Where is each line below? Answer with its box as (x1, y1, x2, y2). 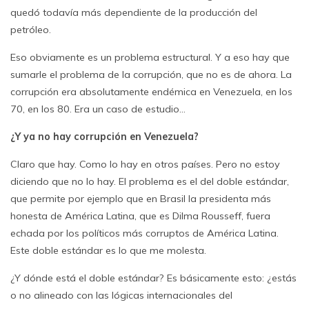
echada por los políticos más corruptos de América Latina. (10, 227, 279, 239)
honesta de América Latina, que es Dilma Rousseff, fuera (10, 210, 270, 222)
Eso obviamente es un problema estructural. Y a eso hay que (10, 51, 290, 63)
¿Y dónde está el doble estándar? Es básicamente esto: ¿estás (10, 272, 297, 284)
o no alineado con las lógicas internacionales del (10, 289, 232, 301)
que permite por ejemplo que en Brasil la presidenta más (10, 192, 271, 205)
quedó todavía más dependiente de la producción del (10, 6, 257, 19)
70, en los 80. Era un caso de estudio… (10, 103, 186, 115)
